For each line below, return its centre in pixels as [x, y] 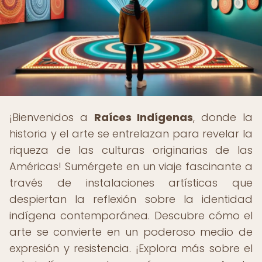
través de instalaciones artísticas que [131, 183]
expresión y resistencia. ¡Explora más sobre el [131, 248]
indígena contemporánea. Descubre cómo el [131, 216]
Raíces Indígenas [144, 117]
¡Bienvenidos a [52, 117]
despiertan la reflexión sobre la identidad [131, 199]
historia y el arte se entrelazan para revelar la [131, 134]
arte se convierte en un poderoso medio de [131, 232]
